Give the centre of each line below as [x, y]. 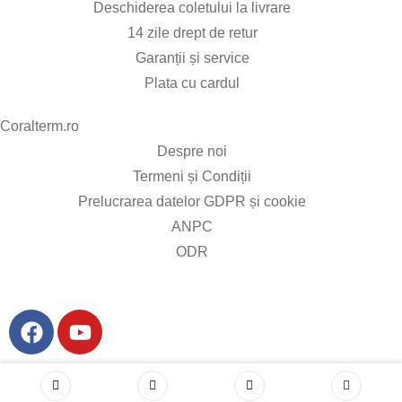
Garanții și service [192, 58]
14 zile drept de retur [192, 33]
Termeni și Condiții [192, 176]
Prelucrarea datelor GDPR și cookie [192, 201]
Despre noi [192, 151]
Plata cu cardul [192, 83]
